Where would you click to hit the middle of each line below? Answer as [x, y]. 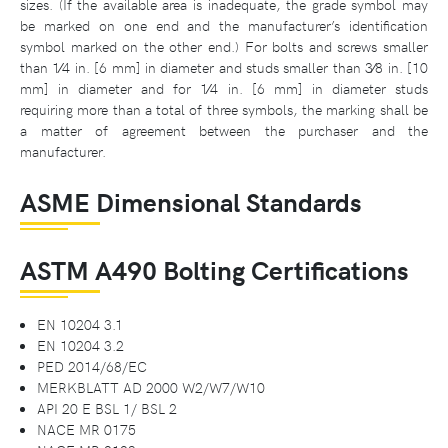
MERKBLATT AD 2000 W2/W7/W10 [151, 387]
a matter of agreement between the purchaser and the [224, 130]
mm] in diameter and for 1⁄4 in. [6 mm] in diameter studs [224, 88]
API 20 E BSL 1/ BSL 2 [107, 408]
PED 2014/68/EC [92, 366]
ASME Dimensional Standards [191, 202]
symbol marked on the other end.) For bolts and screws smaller [224, 46]
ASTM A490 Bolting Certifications [214, 270]
